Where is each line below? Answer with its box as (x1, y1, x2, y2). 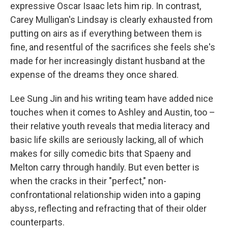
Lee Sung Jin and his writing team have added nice (10, 93, 213, 104)
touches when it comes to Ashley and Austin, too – (10, 107, 215, 118)
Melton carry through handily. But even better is (10, 162, 199, 173)
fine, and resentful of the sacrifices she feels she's (10, 42, 215, 52)
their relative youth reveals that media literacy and (10, 121, 210, 131)
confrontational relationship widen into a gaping (10, 189, 201, 200)
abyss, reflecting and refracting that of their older (10, 203, 207, 214)
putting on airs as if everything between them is (10, 28, 202, 39)
